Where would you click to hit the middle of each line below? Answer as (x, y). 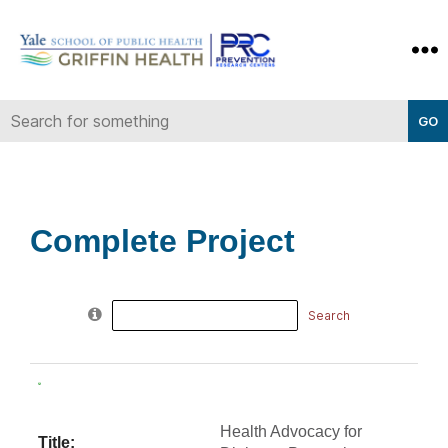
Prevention (188, 118)
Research (183, 138)
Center (172, 158)
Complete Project (162, 240)
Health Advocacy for (291, 432)
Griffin (169, 98)
